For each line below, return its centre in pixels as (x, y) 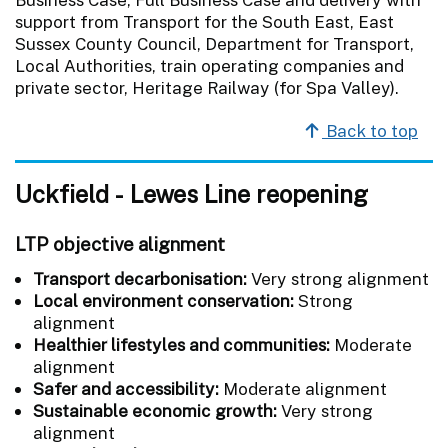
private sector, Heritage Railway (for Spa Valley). (207, 87)
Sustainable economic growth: (155, 410)
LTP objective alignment (120, 243)
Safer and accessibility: (126, 388)
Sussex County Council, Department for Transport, (214, 43)
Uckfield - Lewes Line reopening (191, 193)
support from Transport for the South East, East (204, 21)
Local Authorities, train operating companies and (209, 65)
